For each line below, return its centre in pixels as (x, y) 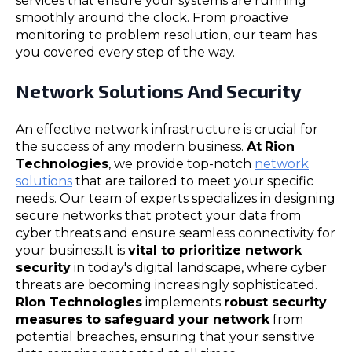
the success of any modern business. (131, 147)
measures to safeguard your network (143, 320)
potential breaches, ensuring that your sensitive (165, 337)
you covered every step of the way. (125, 53)
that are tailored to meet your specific (193, 181)
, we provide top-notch (181, 164)
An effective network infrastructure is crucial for (167, 130)
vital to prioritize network (215, 251)
